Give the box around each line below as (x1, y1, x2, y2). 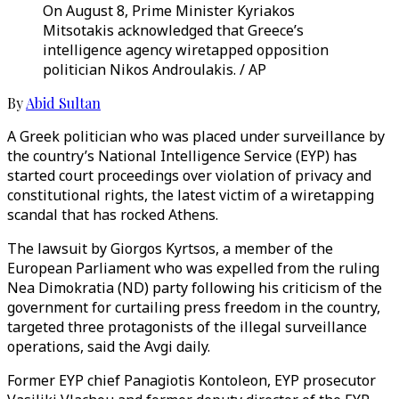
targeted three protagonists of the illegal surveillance (7, 317, 367, 337)
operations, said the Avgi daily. (7, 337, 210, 356)
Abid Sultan (26, 94, 101, 112)
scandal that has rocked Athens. (7, 205, 218, 224)
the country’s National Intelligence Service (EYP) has (7, 146, 357, 166)
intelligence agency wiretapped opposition (43, 40, 329, 60)
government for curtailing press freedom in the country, (7, 297, 380, 317)
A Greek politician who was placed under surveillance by (7, 126, 385, 146)
